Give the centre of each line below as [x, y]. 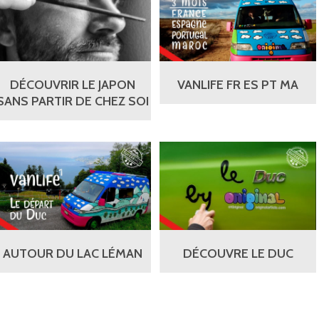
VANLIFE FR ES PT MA [238, 85]
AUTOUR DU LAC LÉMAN [73, 254]
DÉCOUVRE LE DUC [238, 254]
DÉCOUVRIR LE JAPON [73, 85]
